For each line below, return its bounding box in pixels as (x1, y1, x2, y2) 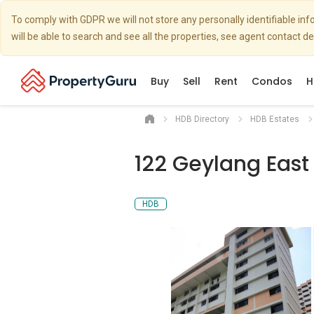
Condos (252, 74, 292, 88)
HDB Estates (250, 114, 299, 124)
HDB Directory (175, 114, 229, 124)
